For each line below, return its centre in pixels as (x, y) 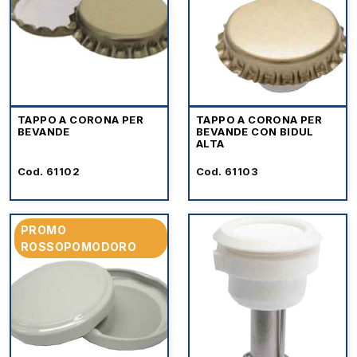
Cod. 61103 (227, 171)
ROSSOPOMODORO (79, 247)
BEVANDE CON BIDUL (255, 131)
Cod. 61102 (49, 171)
